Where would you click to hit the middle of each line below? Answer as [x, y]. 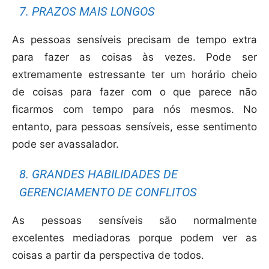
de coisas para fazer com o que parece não [134, 92]
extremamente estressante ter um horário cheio [134, 75]
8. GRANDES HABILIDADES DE [99, 174]
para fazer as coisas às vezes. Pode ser [134, 57]
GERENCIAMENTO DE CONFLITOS [108, 192]
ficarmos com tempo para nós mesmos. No [134, 110]
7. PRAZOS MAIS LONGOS [87, 12]
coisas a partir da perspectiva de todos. [108, 255]
